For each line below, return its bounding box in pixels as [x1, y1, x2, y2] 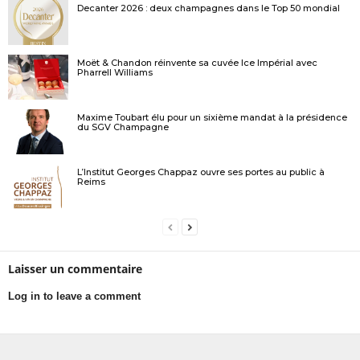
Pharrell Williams [77, 67, 153, 79]
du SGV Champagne [77, 121, 169, 133]
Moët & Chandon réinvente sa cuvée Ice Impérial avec [77, 57, 317, 69]
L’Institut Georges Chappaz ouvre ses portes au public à [77, 166, 325, 178]
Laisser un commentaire [8, 261, 142, 277]
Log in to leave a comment [8, 290, 141, 303]
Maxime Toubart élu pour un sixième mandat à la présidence [77, 112, 347, 124]
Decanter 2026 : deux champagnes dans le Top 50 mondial [77, 2, 340, 14]
